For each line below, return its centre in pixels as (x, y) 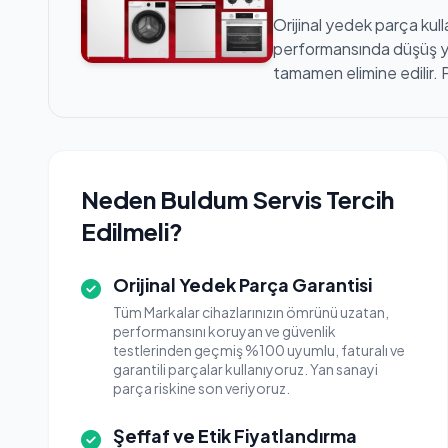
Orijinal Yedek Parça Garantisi (242, 284)
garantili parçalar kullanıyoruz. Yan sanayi (245, 369)
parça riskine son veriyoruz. (201, 388)
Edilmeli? (132, 231)
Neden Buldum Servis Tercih (237, 199)
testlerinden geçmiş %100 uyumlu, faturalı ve (259, 350)
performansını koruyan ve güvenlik (224, 331)
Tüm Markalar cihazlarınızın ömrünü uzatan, (251, 312)
